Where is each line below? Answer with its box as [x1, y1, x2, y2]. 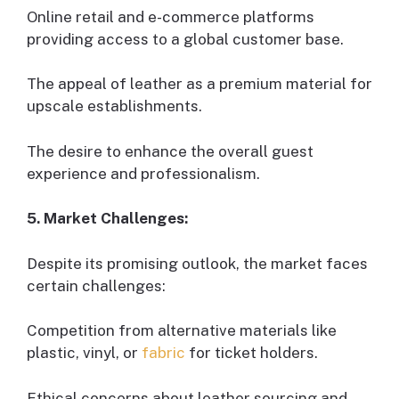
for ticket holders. [185, 344, 318, 362]
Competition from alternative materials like [27, 322, 337, 340]
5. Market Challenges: [27, 209, 188, 228]
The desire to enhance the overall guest [27, 142, 313, 160]
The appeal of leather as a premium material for [27, 75, 372, 94]
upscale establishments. [27, 97, 202, 116]
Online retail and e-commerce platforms [27, 7, 314, 26]
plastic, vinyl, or [27, 344, 142, 362]
